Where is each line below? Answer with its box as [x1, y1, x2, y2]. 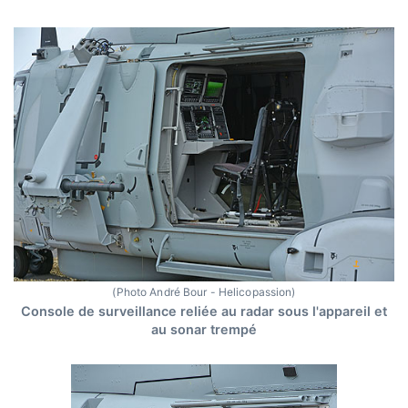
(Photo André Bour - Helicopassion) [112, 285, 296, 300]
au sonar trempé [151, 321, 257, 337]
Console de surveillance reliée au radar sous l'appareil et [21, 302, 387, 319]
